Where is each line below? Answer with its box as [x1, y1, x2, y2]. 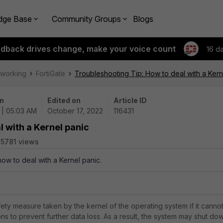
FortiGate [36, 69, 65, 78]
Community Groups [52, 13, 121, 24]
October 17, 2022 [47, 107, 103, 115]
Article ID [113, 96, 147, 105]
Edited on [47, 96, 81, 105]
